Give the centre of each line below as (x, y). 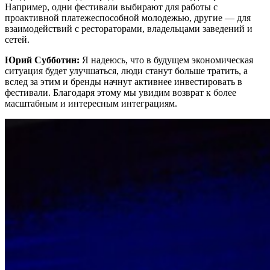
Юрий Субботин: (43, 60)
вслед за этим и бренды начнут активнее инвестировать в (124, 82)
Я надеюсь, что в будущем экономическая (168, 60)
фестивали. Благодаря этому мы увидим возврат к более (121, 93)
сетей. (17, 40)
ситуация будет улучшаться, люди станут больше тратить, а (126, 71)
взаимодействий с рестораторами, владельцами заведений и (129, 29)
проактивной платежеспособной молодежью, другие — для (128, 18)
